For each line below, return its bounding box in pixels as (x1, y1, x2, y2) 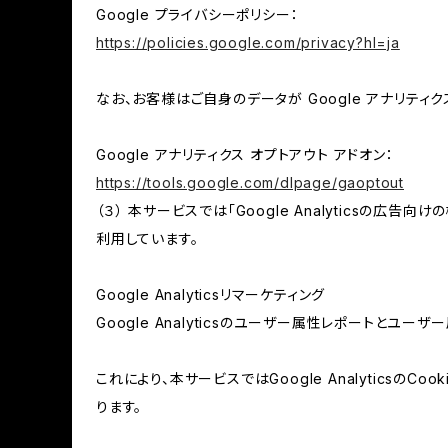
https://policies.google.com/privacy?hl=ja (96, 34, 400, 51)
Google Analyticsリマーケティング (96, 286, 326, 303)
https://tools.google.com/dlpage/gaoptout (96, 174, 404, 191)
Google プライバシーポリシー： (96, 6, 299, 23)
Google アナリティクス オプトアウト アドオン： (96, 146, 394, 163)
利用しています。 (96, 230, 199, 247)
